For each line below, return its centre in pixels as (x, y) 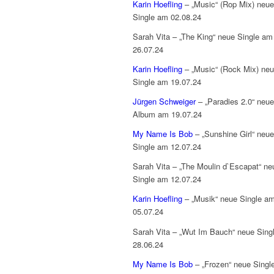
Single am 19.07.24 (167, 82)
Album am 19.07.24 (167, 114)
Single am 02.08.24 (167, 17)
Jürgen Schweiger (164, 102)
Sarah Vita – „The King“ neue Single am (203, 37)
